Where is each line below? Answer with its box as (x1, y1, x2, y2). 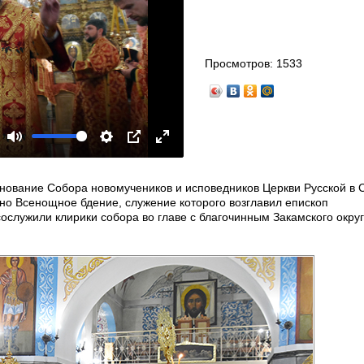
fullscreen (162, 164, 212, 178)
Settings (106, 145, 148, 159)
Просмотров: (205, 56, 277, 70)
